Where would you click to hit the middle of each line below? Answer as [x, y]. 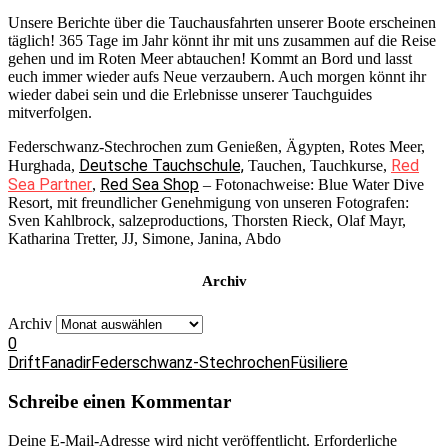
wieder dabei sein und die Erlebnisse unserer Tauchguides [190, 94]
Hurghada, [43, 165]
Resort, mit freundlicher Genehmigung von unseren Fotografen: [208, 202]
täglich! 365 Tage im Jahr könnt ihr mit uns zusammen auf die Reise [222, 40]
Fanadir [66, 363]
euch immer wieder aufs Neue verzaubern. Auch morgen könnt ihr [217, 76]
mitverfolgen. [50, 112]
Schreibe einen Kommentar [119, 401]
